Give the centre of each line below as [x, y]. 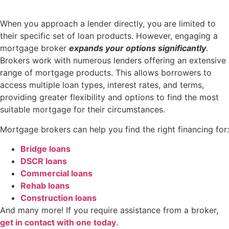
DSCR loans [44, 161]
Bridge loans [45, 149]
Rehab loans [45, 186]
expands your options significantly [138, 48]
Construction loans [59, 198]
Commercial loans [56, 174]
